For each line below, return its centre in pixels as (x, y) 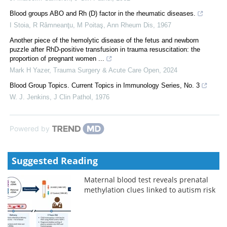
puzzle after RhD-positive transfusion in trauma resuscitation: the (105, 50)
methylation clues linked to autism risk (150, 190)
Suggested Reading (55, 161)
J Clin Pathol (72, 97)
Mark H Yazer (29, 70)
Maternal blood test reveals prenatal (146, 180)
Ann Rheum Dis (130, 25)
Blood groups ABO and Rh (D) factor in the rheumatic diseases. (103, 14)
